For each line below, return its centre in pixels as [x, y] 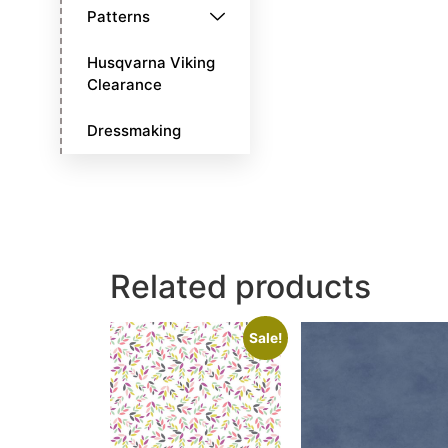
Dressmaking [134, 131]
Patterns [118, 17]
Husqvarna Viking [151, 63]
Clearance [124, 85]
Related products [240, 287]
